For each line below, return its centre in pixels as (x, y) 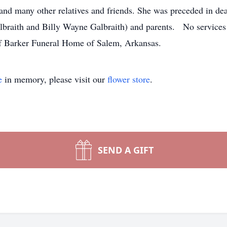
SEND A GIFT (126, 150)
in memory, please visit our (55, 79)
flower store (129, 79)
